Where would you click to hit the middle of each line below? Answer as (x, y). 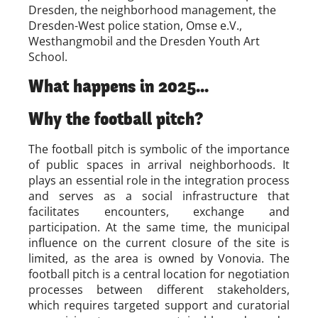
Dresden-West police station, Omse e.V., (135, 26)
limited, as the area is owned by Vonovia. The (159, 259)
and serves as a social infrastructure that (159, 196)
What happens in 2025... (119, 87)
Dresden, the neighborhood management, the (152, 10)
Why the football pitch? (116, 120)
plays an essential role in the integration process (159, 181)
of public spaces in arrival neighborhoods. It (159, 165)
